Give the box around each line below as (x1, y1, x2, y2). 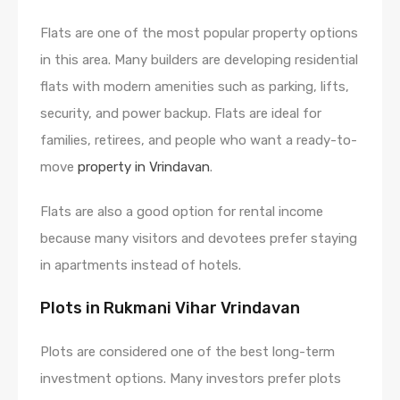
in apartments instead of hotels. (40, 256, 241, 273)
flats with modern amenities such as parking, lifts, (40, 78, 349, 95)
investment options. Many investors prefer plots (40, 370, 341, 387)
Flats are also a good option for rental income (40, 203, 323, 220)
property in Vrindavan (78, 158, 210, 175)
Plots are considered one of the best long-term (40, 343, 335, 360)
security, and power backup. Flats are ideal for (40, 104, 321, 121)
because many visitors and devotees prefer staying (40, 229, 357, 246)
